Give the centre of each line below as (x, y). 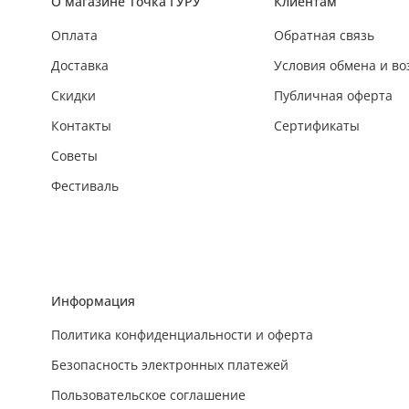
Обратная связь (324, 36)
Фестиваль (85, 186)
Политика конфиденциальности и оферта (182, 335)
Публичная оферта (333, 96)
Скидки (73, 96)
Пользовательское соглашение (148, 395)
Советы (74, 156)
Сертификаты (317, 126)
